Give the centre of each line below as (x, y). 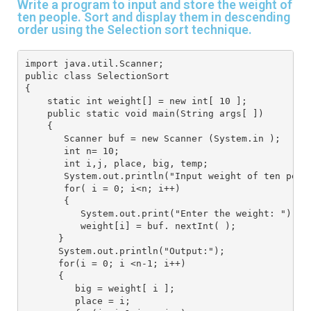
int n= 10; (72, 151)
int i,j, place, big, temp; (116, 163)
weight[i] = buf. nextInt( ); (130, 226)
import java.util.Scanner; (94, 63)
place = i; (77, 301)
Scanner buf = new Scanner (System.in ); (152, 138)
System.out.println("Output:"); (125, 251)
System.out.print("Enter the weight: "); (161, 213)
